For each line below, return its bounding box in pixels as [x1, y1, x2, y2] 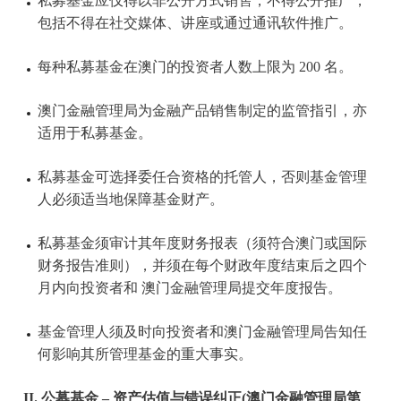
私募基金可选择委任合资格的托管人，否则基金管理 [37, 169, 367, 186]
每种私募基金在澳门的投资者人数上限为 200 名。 [37, 59, 353, 76]
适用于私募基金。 [37, 125, 152, 142]
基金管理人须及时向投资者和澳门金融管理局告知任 [37, 324, 367, 341]
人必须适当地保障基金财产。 [37, 192, 224, 209]
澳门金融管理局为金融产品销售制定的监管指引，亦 [37, 103, 367, 120]
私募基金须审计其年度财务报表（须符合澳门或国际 [37, 235, 367, 252]
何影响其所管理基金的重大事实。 [37, 346, 252, 363]
